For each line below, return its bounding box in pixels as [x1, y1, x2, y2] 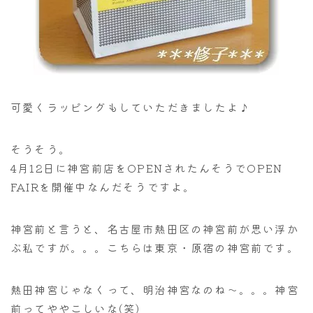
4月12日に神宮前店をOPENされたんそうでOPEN [10, 159, 283, 175]
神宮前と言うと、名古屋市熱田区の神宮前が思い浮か [10, 220, 299, 236]
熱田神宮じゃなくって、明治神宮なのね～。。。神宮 [10, 281, 299, 297]
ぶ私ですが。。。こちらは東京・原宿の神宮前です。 [10, 239, 299, 255]
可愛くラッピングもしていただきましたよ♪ [10, 99, 251, 115]
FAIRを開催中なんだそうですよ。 [10, 178, 196, 194]
